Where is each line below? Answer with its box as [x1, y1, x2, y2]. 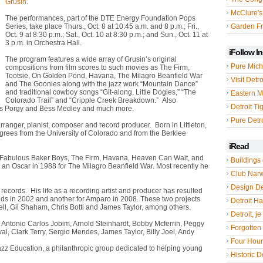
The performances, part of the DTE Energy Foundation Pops [5, 14, 195, 22]
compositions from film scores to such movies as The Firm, [5, 63, 190, 72]
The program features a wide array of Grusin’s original [5, 55, 177, 63]
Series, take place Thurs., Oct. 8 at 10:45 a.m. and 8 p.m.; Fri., [5, 22, 199, 31]
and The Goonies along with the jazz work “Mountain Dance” [5, 80, 198, 88]
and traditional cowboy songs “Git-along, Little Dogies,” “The [5, 88, 196, 96]
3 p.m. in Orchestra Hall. [5, 39, 82, 47]
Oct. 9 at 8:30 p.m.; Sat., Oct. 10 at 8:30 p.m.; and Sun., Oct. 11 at [5, 31, 208, 39]
